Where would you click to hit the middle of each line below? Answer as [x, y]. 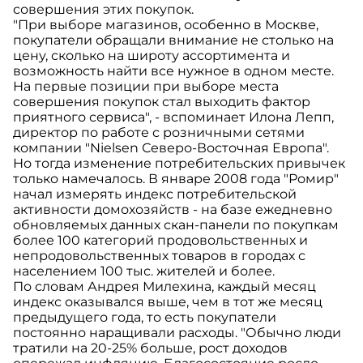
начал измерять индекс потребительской [155, 194]
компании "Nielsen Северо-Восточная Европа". [171, 148]
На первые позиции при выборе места [146, 87]
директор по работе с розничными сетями [159, 133]
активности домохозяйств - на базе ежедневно [173, 210]
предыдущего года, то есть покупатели [145, 318]
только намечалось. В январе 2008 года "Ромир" [176, 179]
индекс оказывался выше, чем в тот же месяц [168, 302]
